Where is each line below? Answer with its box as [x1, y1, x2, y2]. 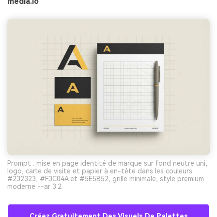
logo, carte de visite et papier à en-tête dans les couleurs [7, 167, 192, 175]
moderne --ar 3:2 [7, 183, 62, 191]
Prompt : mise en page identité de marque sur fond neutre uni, [7, 159, 207, 168]
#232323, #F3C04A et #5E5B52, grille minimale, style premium [7, 175, 204, 183]
